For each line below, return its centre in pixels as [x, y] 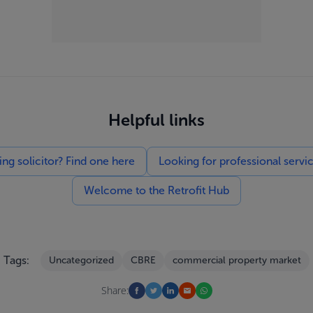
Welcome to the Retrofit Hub [156, 190]
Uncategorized [81, 260]
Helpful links [156, 120]
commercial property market [237, 260]
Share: [115, 290]
